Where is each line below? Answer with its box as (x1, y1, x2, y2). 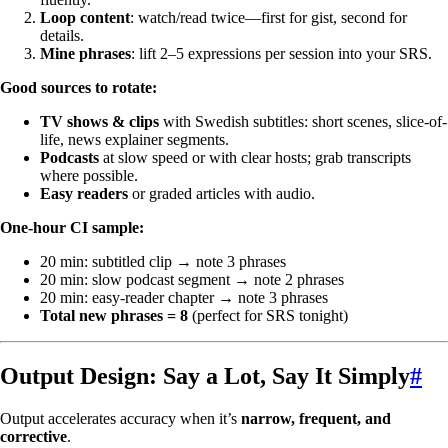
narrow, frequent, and (241, 409, 391, 427)
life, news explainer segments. (40, 131, 229, 149)
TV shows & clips (40, 113, 159, 131)
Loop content (40, 9, 130, 27)
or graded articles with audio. (128, 185, 315, 203)
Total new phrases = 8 (40, 307, 188, 325)
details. (40, 27, 84, 45)
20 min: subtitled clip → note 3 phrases (40, 253, 286, 271)
